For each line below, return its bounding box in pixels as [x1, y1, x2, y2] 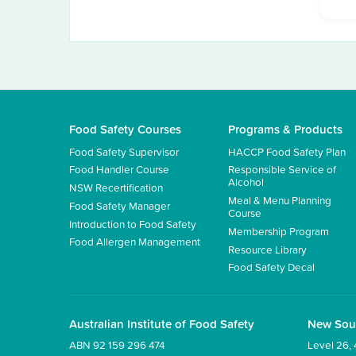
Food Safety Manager [69, 197, 170, 213]
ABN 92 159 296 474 [69, 337, 165, 353]
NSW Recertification [69, 180, 163, 195]
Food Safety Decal [228, 259, 315, 275]
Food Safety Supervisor [69, 143, 179, 159]
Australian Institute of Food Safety [69, 315, 254, 333]
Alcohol [228, 174, 264, 190]
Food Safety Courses [69, 120, 181, 137]
